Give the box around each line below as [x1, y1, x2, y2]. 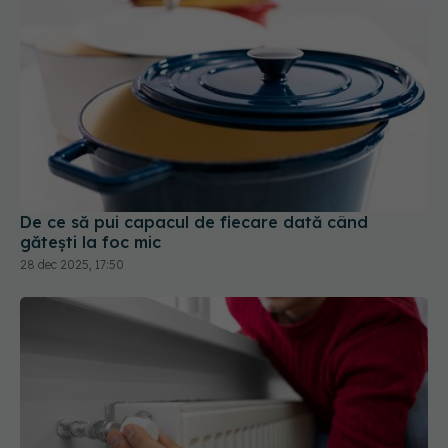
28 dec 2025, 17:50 [20, 170, 124, 186]
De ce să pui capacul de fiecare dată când [20, 125, 368, 146]
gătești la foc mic [20, 145, 161, 166]
